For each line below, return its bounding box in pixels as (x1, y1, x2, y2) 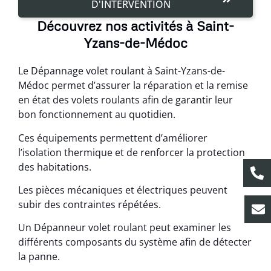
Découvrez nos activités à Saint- (37, 18, 234, 34)
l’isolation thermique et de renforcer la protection (18, 145, 245, 159)
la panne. (18, 250, 60, 264)
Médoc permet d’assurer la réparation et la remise (18, 79, 248, 93)
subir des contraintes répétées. (18, 197, 161, 211)
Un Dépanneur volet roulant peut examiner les (18, 221, 231, 235)
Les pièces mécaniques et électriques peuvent (18, 183, 227, 197)
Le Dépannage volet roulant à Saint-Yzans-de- (18, 64, 225, 78)
